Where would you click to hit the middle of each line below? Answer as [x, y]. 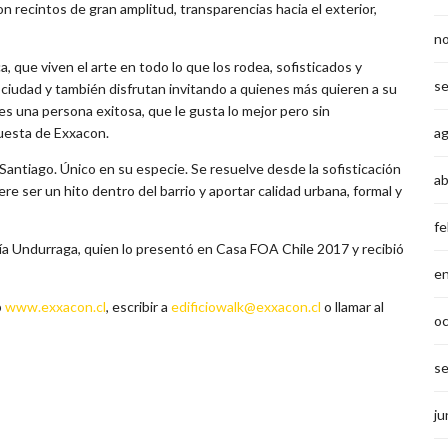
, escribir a [138, 307]
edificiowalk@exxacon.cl [246, 307]
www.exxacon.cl [55, 307]
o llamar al [352, 307]
